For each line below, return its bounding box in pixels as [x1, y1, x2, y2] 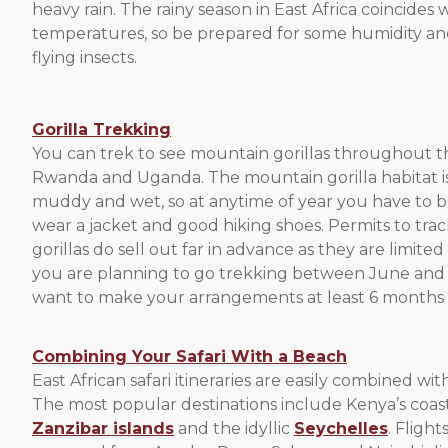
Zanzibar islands [32, 418, 174, 438]
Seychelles [294, 418, 388, 438]
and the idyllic [174, 418, 294, 438]
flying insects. [32, 48, 137, 68]
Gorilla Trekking [32, 119, 171, 139]
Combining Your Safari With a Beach [32, 346, 347, 366]
